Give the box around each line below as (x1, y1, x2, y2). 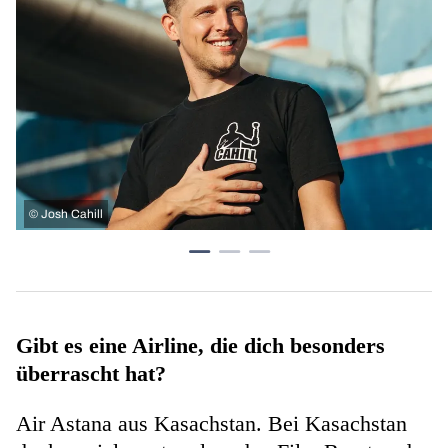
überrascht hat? (16, 361, 166, 387)
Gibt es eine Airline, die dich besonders (16, 333, 385, 359)
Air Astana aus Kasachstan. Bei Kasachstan (16, 411, 407, 437)
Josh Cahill (41, 207, 103, 222)
